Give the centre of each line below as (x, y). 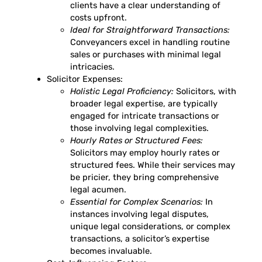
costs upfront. (99, 17)
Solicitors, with (205, 91)
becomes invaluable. (111, 251)
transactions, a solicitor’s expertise (140, 238)
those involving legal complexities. (139, 128)
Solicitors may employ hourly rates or (145, 152)
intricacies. (92, 66)
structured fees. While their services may (153, 165)
